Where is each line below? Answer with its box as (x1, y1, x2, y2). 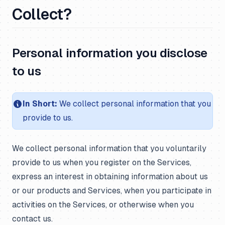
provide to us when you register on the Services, (12, 158, 191, 167)
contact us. (12, 214, 53, 223)
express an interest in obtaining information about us (12, 172, 208, 181)
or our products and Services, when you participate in (12, 186, 211, 195)
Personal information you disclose (12, 46, 208, 60)
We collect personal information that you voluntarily (12, 144, 206, 153)
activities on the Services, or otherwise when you (12, 200, 194, 209)
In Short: (23, 99, 57, 108)
